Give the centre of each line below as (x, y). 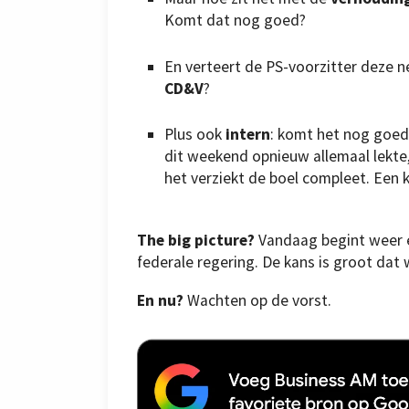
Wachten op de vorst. (257, 300)
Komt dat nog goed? (235, 21)
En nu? (160, 300)
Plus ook (195, 135)
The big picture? (196, 241)
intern (248, 135)
